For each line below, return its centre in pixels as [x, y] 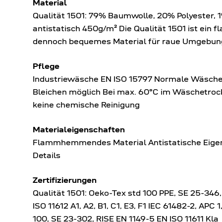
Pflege [46, 66]
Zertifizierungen [65, 180]
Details [47, 155]
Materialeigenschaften [79, 129]
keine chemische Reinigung [86, 105]
